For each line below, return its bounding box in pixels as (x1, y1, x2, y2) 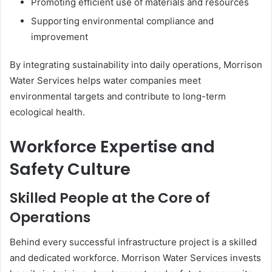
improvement (31, 30, 88, 42)
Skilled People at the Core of (10, 188, 210, 208)
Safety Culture (10, 157, 131, 180)
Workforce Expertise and (10, 135, 215, 158)
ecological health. (10, 106, 85, 118)
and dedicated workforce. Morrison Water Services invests (10, 251, 261, 263)
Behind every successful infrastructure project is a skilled (10, 236, 257, 248)
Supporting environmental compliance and (31, 15, 214, 27)
